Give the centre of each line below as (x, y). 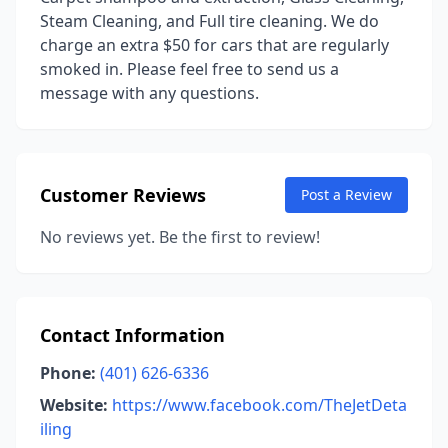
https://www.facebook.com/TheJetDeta (259, 405)
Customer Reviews (123, 195)
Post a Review (346, 194)
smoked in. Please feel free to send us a (189, 69)
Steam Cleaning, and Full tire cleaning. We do (209, 21)
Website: (74, 405)
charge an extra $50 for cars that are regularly (214, 45)
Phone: (68, 373)
